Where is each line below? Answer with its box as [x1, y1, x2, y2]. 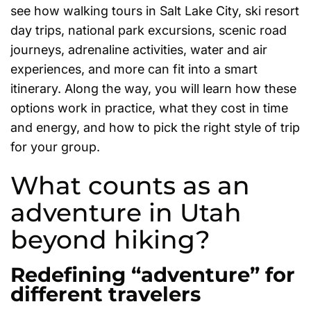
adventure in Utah [10, 197, 242, 228]
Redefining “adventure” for [10, 262, 295, 287]
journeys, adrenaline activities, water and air [10, 42, 267, 57]
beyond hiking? [10, 224, 210, 255]
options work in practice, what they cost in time [10, 100, 288, 115]
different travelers [10, 281, 201, 306]
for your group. [10, 139, 100, 154]
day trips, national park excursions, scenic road [10, 22, 287, 37]
